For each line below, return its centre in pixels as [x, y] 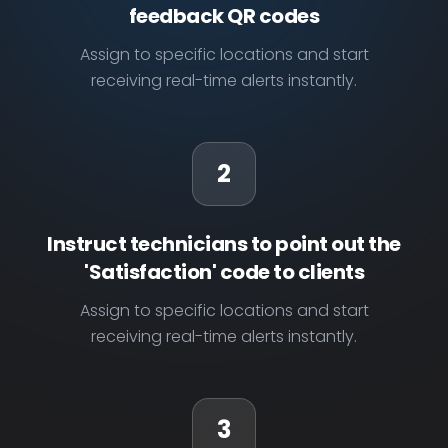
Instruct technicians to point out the [224, 244]
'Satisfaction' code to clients [224, 272]
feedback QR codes [224, 16]
